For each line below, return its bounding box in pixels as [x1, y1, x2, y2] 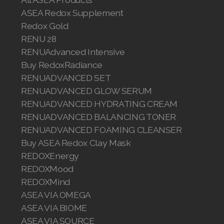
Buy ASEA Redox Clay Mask [21, 137, 131, 148]
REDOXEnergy [21, 150, 79, 161]
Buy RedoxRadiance [21, 59, 103, 70]
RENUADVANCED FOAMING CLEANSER [21, 124, 182, 135]
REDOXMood [21, 163, 73, 174]
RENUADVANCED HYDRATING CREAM [21, 98, 178, 109]
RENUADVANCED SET [21, 72, 111, 83]
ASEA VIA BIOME [21, 202, 87, 213]
